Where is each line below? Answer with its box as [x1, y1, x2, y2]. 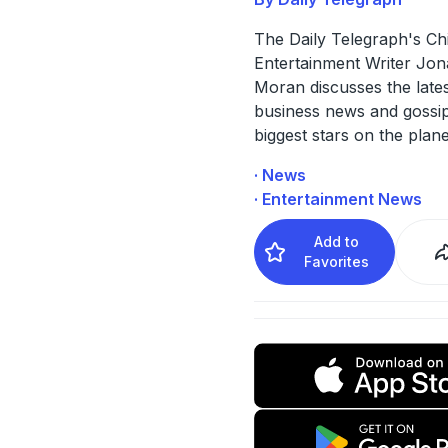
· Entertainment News [253, 188, 422, 209]
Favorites [304, 252, 370, 270]
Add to [314, 232, 360, 250]
